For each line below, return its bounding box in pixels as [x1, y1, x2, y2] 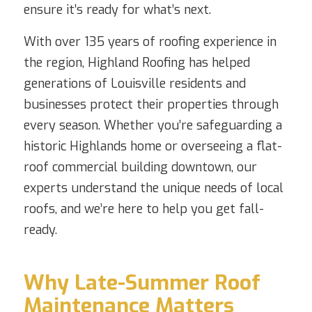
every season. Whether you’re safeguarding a [23, 116, 282, 134]
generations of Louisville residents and [23, 75, 246, 92]
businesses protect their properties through [23, 95, 279, 113]
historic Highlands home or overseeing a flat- [23, 137, 282, 155]
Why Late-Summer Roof [23, 268, 260, 297]
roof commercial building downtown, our [23, 158, 257, 175]
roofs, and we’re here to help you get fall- [23, 200, 264, 217]
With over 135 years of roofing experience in [23, 33, 276, 50]
